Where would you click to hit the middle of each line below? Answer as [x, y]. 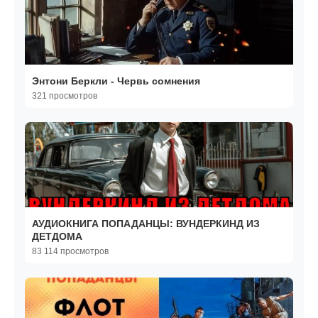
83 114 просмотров [70, 252]
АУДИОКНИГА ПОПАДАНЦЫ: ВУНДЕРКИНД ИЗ [146, 224]
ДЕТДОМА [57, 237]
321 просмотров [65, 96]
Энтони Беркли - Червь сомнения [155, 81]
